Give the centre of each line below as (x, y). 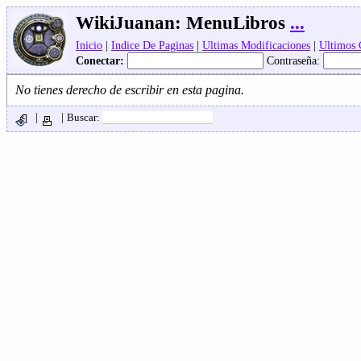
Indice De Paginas (152, 45)
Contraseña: (293, 60)
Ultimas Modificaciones (256, 45)
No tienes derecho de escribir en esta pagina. (130, 90)
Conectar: (102, 60)
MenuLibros (236, 23)
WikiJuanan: (129, 23)
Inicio (89, 45)
